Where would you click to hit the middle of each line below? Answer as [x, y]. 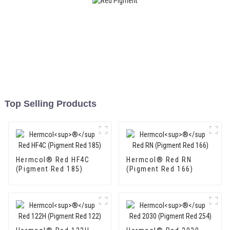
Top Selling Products [50, 104]
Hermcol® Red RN [159, 160]
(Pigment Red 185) [49, 169]
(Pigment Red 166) [160, 169]
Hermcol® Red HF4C [53, 160]
